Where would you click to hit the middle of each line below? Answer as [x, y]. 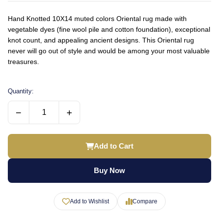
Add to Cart [114, 146]
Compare [145, 201]
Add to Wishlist [89, 201]
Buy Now [109, 170]
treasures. [23, 62]
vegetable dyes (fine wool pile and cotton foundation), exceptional [109, 29]
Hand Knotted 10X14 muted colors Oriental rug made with [97, 19]
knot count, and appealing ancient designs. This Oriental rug [101, 40]
